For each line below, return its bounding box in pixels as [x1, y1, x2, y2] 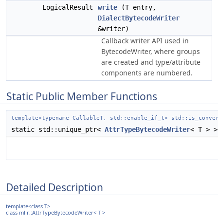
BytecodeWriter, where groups [101, 47, 200, 56]
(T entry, [117, 3, 156, 11]
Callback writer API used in [101, 36, 189, 45]
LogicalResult [42, 3, 97, 11]
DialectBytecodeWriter [98, 14, 180, 22]
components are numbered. [101, 68, 193, 77]
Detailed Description [6, 180, 103, 194]
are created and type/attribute [101, 57, 200, 67]
